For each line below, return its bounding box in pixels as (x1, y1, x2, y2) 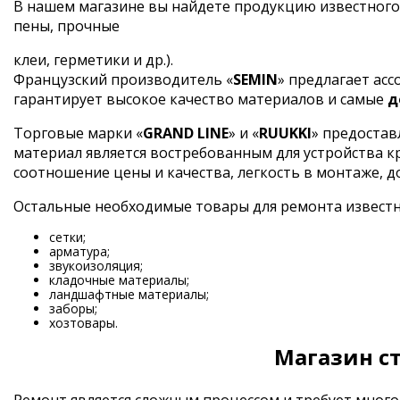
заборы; (49, 300, 97, 318)
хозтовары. (49, 314, 118, 332)
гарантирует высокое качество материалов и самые (13, 89, 387, 110)
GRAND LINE (143, 123, 229, 144)
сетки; (49, 229, 86, 246)
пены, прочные (13, 16, 120, 37)
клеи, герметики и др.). (13, 50, 173, 71)
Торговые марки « (13, 123, 143, 144)
